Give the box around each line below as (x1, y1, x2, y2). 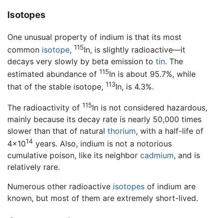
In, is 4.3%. (115, 82, 154, 92)
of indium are (145, 182, 196, 192)
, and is (174, 150, 200, 161)
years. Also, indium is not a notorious (33, 139, 172, 149)
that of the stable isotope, (7, 82, 106, 92)
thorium (108, 126, 136, 136)
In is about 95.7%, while (109, 69, 196, 79)
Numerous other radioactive (7, 182, 113, 192)
